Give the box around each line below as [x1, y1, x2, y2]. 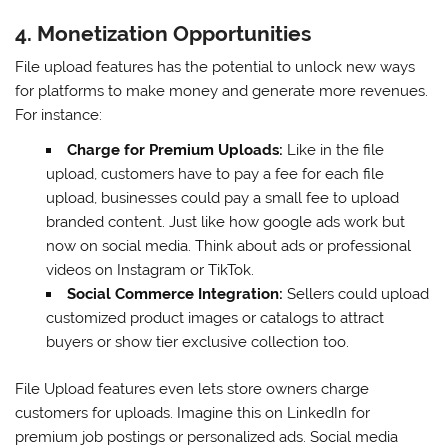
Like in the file [286, 141, 384, 160]
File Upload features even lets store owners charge [15, 380, 370, 399]
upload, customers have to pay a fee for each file [45, 165, 384, 184]
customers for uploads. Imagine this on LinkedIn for [15, 404, 371, 423]
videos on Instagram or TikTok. [45, 261, 254, 280]
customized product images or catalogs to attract [45, 309, 384, 328]
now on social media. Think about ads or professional [45, 237, 411, 256]
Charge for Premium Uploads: [66, 141, 287, 160]
